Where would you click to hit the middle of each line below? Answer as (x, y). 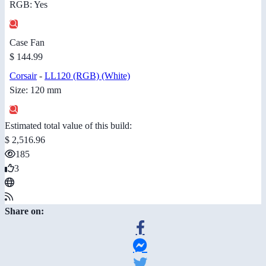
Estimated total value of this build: (68, 125)
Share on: (24, 211)
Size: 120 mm (35, 90)
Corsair (23, 75)
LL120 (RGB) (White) (87, 75)
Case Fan (27, 42)
